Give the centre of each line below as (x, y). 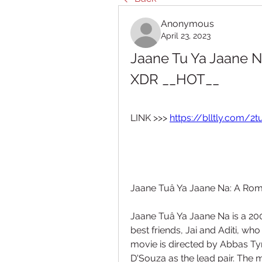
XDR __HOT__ (175, 79)
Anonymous (187, 24)
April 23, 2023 (186, 36)
